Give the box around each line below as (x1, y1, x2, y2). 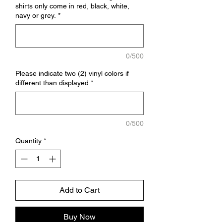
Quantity (15, 137, 42, 145)
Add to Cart (59, 185, 100, 195)
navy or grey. (15, 11, 56, 19)
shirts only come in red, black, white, (15, 2, 129, 10)
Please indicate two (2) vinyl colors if (15, 69, 129, 77)
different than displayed (15, 79, 89, 87)
